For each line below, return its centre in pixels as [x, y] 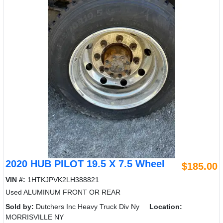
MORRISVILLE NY [35, 217]
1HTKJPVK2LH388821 [62, 180]
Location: [166, 207]
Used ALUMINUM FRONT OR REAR [63, 192]
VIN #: [15, 180]
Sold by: [20, 207]
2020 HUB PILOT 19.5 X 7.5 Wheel [85, 164]
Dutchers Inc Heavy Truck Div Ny [87, 207]
